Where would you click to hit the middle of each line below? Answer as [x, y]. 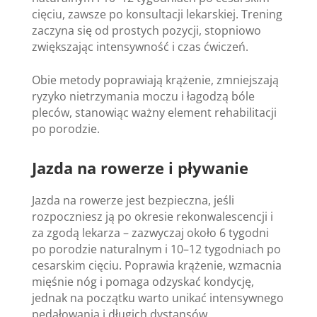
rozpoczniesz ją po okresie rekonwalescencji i [152, 216]
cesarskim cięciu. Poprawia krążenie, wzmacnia [156, 265]
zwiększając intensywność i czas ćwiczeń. [140, 46]
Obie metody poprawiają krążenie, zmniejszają [155, 80]
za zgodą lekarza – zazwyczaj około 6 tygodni [150, 232]
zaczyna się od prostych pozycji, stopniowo [146, 30]
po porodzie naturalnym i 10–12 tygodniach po [156, 249]
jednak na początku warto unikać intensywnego [157, 298]
